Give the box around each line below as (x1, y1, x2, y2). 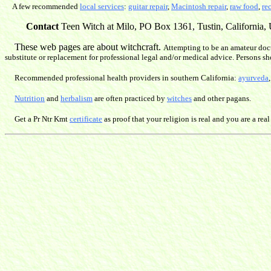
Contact (26, 21, 59, 32)
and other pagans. (192, 94, 251, 103)
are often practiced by (93, 94, 167, 103)
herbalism (60, 94, 93, 103)
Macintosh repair (171, 2, 226, 11)
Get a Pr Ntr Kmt (15, 114, 70, 124)
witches (167, 94, 192, 103)
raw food (230, 2, 258, 11)
